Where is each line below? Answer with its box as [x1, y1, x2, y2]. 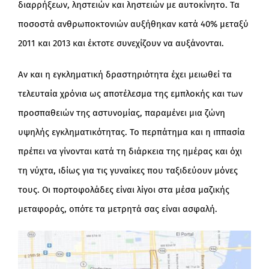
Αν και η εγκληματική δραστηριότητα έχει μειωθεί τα [17, 69, 232, 80]
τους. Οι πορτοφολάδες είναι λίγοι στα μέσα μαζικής [17, 184, 229, 196]
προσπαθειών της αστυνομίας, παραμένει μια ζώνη [17, 107, 225, 119]
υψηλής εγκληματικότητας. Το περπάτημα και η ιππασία [17, 127, 245, 138]
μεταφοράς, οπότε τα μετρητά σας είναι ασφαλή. [17, 204, 217, 215]
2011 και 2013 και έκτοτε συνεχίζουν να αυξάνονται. [17, 38, 224, 49]
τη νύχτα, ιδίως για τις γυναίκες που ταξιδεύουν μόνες [17, 165, 238, 177]
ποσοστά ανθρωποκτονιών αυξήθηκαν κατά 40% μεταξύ [17, 19, 249, 30]
